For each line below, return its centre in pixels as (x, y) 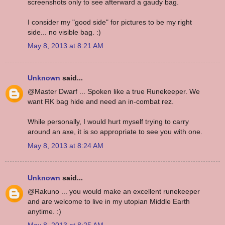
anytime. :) (44, 211)
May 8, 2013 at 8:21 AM (66, 46)
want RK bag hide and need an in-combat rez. (101, 102)
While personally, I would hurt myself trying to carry (108, 122)
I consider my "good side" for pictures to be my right (110, 22)
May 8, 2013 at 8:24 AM (66, 145)
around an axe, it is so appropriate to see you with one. (115, 132)
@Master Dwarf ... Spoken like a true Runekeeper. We (114, 92)
